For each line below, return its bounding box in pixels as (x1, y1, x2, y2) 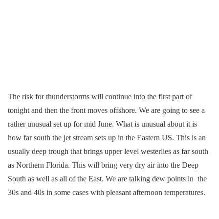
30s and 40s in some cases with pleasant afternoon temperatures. (8, 188, 205, 197)
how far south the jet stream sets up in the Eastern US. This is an (8, 133, 206, 142)
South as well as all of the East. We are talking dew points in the (8, 175, 207, 183)
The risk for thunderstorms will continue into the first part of (8, 92, 192, 101)
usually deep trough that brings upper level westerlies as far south (8, 147, 208, 156)
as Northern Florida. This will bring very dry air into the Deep (8, 161, 198, 170)
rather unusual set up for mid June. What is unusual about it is (8, 120, 197, 129)
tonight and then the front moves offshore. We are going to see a (8, 106, 205, 115)
